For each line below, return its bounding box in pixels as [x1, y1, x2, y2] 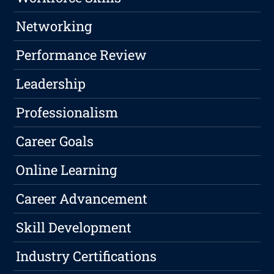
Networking [16, 17, 92, 35]
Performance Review [16, 45, 147, 64]
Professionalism [16, 103, 119, 121]
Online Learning [16, 160, 117, 179]
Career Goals [16, 131, 94, 150]
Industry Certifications [16, 246, 157, 265]
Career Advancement [16, 189, 148, 207]
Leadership [16, 74, 86, 92]
